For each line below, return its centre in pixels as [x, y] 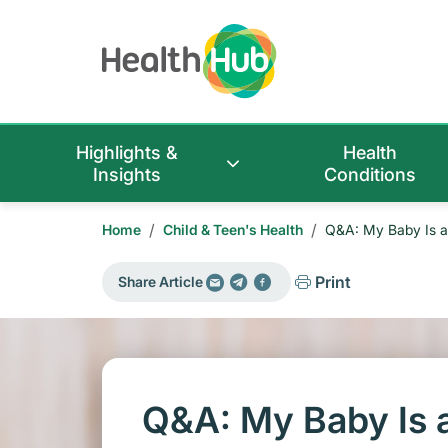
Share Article [160, 282]
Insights [127, 175]
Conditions [370, 175]
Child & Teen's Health [233, 230]
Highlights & [127, 153]
